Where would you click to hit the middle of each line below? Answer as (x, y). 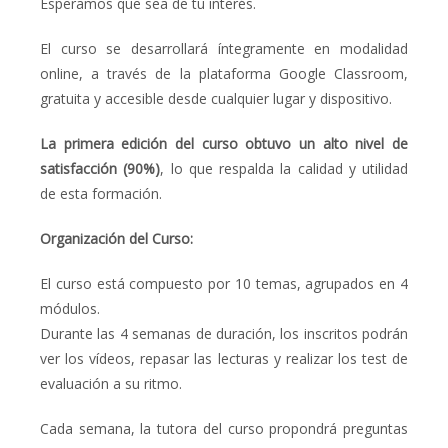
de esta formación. (101, 193)
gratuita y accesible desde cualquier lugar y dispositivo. (216, 98)
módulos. (70, 308)
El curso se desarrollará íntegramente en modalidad (224, 48)
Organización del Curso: (116, 238)
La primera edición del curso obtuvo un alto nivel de (224, 143)
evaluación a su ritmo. (111, 383)
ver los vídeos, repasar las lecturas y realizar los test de (224, 358)
